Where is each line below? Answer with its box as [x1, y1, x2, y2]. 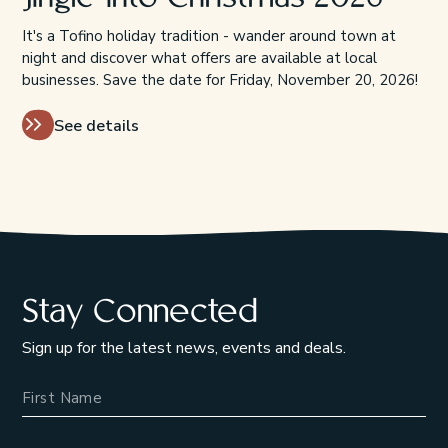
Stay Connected [21, 296, 257, 330]
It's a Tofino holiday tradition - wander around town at [21, 26, 396, 47]
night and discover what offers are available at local [21, 48, 377, 69]
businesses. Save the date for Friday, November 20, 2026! [21, 70, 418, 91]
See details [53, 114, 139, 137]
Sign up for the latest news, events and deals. [21, 336, 346, 359]
